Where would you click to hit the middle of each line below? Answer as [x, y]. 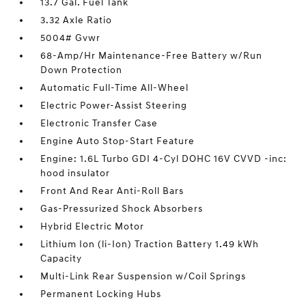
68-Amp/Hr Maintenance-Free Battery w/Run [152, 56]
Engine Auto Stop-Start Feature [118, 141]
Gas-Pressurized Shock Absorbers [122, 209]
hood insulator [75, 173]
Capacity [61, 259]
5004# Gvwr [71, 38]
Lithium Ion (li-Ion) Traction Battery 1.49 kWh [150, 244]
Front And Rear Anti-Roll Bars [112, 191]
